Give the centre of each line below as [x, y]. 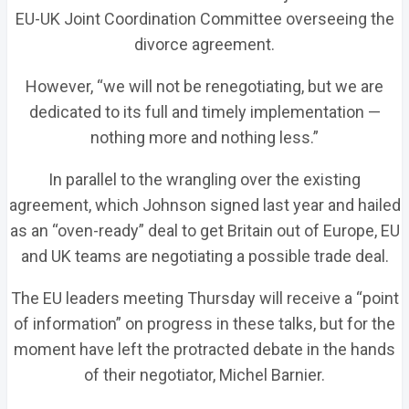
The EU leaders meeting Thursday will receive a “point [204, 298]
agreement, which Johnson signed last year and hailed [204, 205]
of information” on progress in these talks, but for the [204, 324]
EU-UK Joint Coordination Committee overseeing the [204, 19]
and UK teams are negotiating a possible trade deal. [204, 256]
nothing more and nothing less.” [204, 137]
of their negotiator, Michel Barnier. [204, 375]
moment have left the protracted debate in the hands [204, 349]
